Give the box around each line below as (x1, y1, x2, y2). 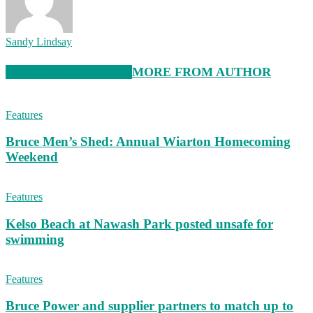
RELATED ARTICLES (6, 64, 132, 79)
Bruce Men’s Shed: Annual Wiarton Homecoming (6, 134, 291, 150)
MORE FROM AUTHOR (132, 64, 271, 79)
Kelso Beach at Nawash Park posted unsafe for (6, 216, 273, 231)
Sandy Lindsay (6, 35, 72, 48)
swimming (6, 231, 64, 247)
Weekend (6, 150, 58, 165)
